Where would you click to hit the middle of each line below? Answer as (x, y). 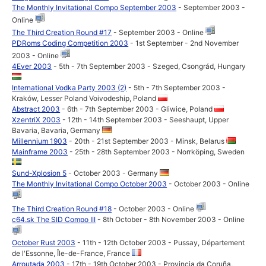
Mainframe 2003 (40, 152)
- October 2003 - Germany (113, 173)
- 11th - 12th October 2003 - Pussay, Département (160, 243)
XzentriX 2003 (37, 120)
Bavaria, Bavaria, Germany (57, 130)
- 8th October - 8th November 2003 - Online (170, 219)
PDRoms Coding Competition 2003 (70, 43)
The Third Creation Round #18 (62, 209)
